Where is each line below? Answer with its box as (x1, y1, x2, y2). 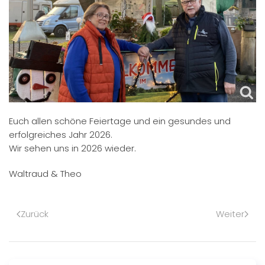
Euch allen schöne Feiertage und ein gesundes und (9, 115, 231, 128)
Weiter (216, 208, 244, 221)
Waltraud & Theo (9, 167, 82, 180)
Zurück (21, 208, 49, 221)
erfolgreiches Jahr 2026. (9, 128, 112, 141)
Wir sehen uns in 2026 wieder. (9, 142, 136, 155)
